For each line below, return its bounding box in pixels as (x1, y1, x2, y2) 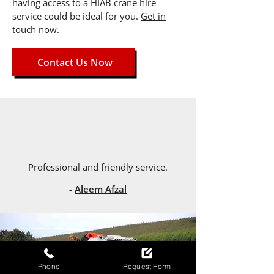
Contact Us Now (37, 56, 113, 69)
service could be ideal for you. (12, 10, 141, 22)
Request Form (122, 261, 171, 271)
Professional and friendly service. (28, 161, 168, 173)
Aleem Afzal (75, 183, 127, 195)
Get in (141, 10, 166, 22)
